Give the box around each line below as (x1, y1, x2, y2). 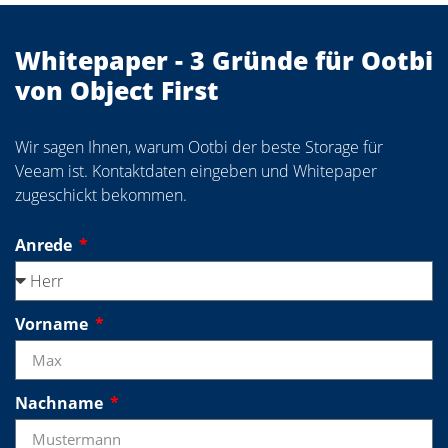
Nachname (15, 392, 107, 415)
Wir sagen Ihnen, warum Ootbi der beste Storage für (15, 136, 383, 159)
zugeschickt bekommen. (15, 184, 187, 207)
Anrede (15, 234, 76, 257)
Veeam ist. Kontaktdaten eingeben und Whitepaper (15, 160, 377, 183)
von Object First (15, 73, 219, 108)
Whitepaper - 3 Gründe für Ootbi (15, 43, 433, 78)
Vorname (15, 313, 92, 336)
